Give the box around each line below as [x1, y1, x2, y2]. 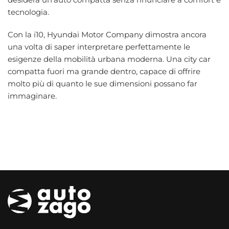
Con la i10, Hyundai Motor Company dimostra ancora [8, 29, 207, 39]
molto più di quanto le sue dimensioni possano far [8, 78, 197, 88]
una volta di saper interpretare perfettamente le [8, 41, 190, 52]
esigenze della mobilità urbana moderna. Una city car [8, 54, 211, 64]
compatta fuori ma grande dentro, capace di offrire [8, 66, 200, 76]
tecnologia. [8, 7, 49, 17]
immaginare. [8, 90, 57, 101]
